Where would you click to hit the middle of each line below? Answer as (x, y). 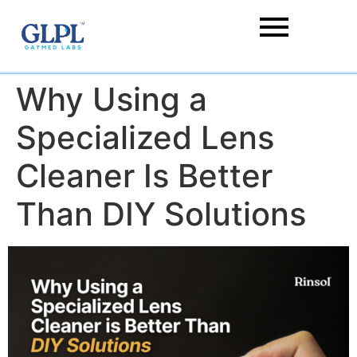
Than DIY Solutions (161, 214)
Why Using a (112, 99)
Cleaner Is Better (144, 176)
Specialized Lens (145, 137)
